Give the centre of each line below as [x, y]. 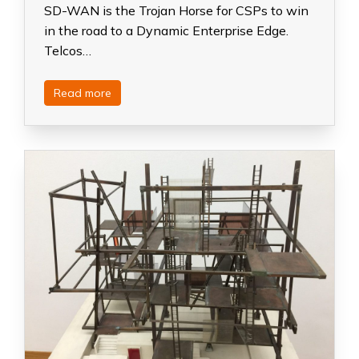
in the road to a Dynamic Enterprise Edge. [166, 30]
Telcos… [68, 50]
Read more [83, 93]
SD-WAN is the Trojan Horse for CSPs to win [176, 10]
